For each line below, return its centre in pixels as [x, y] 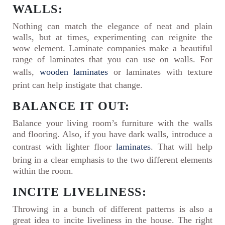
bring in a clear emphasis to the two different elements [113, 160]
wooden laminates [74, 72]
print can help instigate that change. [78, 85]
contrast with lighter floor [64, 147]
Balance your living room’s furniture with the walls [113, 123]
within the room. [43, 171]
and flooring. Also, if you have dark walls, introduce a [113, 134]
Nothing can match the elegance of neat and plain [113, 26]
